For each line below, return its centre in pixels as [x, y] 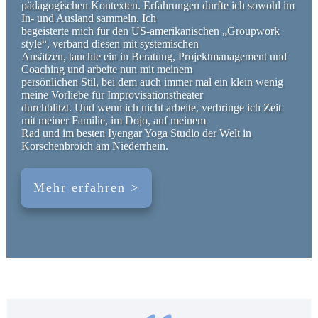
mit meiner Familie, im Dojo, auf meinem [114, 120]
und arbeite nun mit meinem [130, 69]
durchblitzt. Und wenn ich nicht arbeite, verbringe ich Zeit [151, 108]
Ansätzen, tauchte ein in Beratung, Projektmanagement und [154, 56]
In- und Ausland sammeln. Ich [89, 18]
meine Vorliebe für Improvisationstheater [112, 95]
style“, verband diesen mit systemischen [110, 44]
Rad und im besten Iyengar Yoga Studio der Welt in [136, 133]
